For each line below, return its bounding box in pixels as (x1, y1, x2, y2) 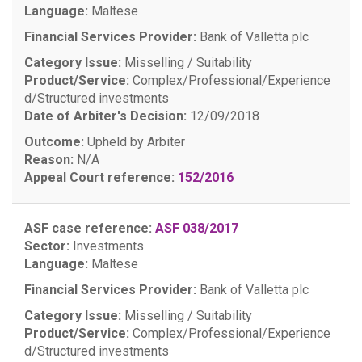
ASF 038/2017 (155, 221, 238, 236)
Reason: (24, 152, 74, 167)
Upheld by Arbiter (84, 134, 185, 149)
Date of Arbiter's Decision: (24, 108, 187, 124)
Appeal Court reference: (24, 170, 175, 185)
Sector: (24, 238, 69, 254)
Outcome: (24, 134, 84, 149)
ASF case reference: (24, 221, 152, 236)
